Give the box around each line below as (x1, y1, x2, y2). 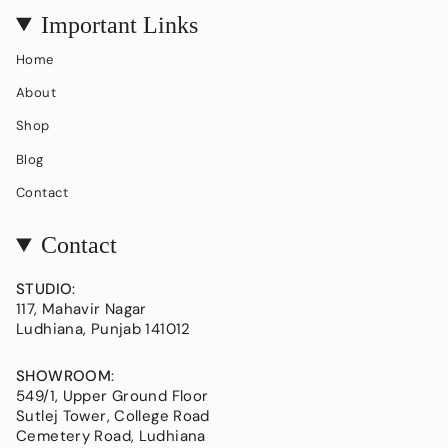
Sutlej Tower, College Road (16, 406, 210, 427)
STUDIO (16, 278, 73, 299)
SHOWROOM (16, 366, 111, 387)
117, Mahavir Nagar (16, 298, 147, 319)
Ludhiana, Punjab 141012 (16, 318, 191, 339)
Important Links (41, 11, 199, 38)
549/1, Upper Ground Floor (16, 386, 209, 407)
